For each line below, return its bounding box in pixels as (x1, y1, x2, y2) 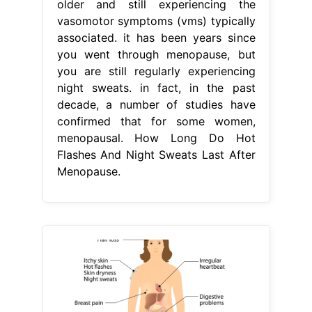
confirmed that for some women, (56, 114, 256, 128)
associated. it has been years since (56, 30, 256, 45)
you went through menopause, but (56, 47, 256, 61)
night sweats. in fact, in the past (56, 80, 256, 95)
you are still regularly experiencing (56, 63, 256, 78)
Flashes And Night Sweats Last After (56, 147, 256, 162)
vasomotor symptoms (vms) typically (56, 13, 256, 28)
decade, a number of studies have (56, 97, 256, 111)
